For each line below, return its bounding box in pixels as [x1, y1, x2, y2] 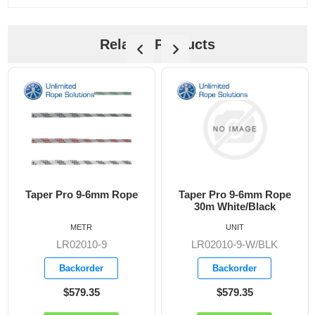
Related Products [100, 36, 215, 52]
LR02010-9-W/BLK [191, 238, 278, 251]
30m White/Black [193, 200, 276, 213]
